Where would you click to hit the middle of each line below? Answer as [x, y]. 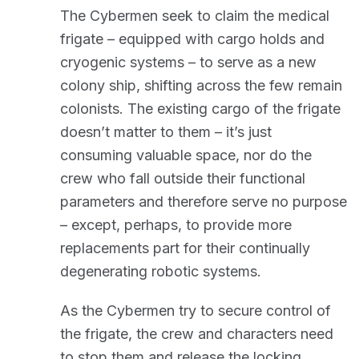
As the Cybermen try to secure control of [196, 311]
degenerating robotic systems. [161, 271]
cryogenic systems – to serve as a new [188, 62]
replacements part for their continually [185, 248]
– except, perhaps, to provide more [176, 225]
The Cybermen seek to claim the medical [195, 16]
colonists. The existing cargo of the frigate [200, 109]
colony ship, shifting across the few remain [201, 85]
